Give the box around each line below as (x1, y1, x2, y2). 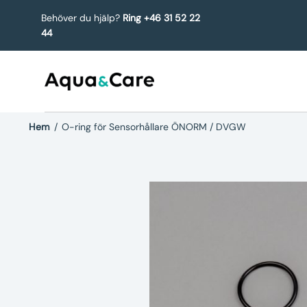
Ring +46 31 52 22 (123, 12, 200, 24)
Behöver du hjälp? (41, 12, 123, 24)
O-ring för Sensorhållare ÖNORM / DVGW (62, 121, 246, 133)
